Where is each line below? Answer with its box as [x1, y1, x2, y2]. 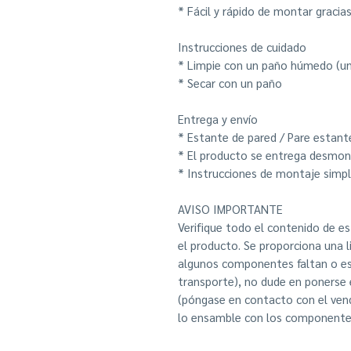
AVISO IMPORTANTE [178, 201, 283, 216]
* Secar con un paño [178, 75, 282, 90]
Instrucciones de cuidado [178, 39, 306, 54]
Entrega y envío [178, 111, 258, 126]
